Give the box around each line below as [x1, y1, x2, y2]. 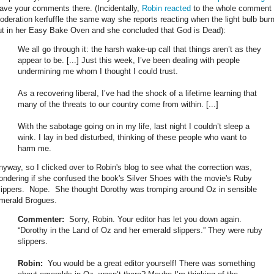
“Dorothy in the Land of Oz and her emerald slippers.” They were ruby [18, 226, 262, 235]
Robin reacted [142, 3, 191, 13]
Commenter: [18, 215, 64, 224]
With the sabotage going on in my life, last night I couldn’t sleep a [18, 121, 250, 131]
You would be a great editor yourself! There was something [43, 259, 255, 268]
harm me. [18, 143, 51, 153]
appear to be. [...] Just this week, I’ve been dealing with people [18, 55, 240, 65]
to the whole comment [191, 3, 272, 13]
